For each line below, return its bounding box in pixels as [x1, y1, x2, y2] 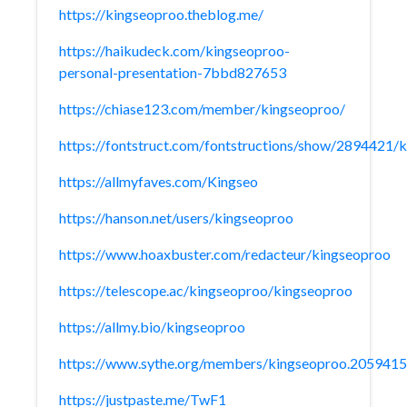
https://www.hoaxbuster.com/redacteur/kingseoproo [59, 245, 391, 263]
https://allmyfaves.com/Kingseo [59, 173, 258, 190]
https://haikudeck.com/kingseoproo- [59, 42, 290, 59]
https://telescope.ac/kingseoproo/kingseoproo [59, 282, 352, 299]
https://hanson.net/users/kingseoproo [59, 209, 293, 226]
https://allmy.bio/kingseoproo [59, 318, 245, 335]
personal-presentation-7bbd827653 [59, 64, 286, 81]
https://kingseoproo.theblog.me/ [59, 5, 263, 23]
